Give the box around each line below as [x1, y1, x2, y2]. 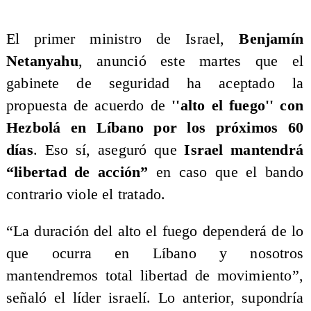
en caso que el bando [155, 163, 304, 180]
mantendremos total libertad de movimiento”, [6, 267, 304, 285]
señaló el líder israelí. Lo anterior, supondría [6, 289, 304, 307]
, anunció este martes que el [78, 52, 304, 69]
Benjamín [239, 30, 304, 47]
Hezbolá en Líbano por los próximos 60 [6, 119, 304, 136]
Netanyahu [6, 52, 78, 69]
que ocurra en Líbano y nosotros [6, 245, 304, 262]
